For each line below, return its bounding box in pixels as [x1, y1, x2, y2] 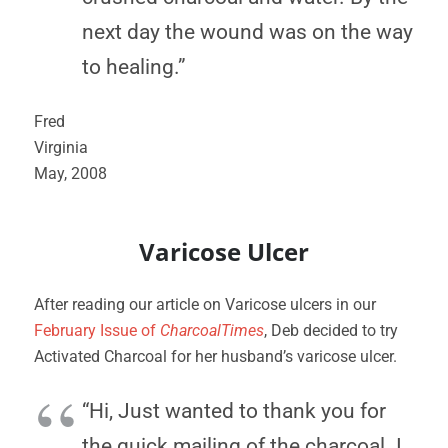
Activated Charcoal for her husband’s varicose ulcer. [34, 347, 397, 366]
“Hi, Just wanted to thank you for [82, 399, 386, 423]
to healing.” [82, 55, 186, 79]
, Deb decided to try [264, 321, 398, 340]
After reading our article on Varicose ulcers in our [34, 295, 376, 314]
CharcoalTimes [160, 321, 264, 340]
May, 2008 [34, 164, 107, 183]
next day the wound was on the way [82, 20, 413, 44]
